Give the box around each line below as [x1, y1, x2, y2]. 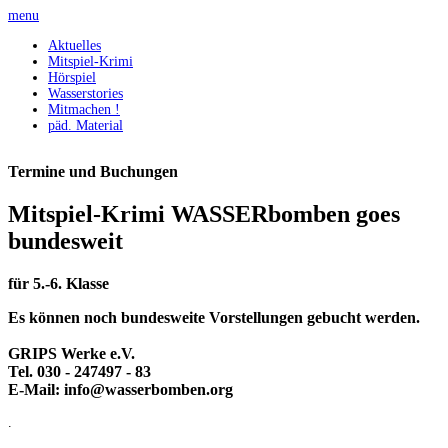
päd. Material [48, 117, 123, 133]
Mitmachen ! [48, 101, 120, 117]
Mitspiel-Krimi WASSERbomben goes [8, 200, 400, 227]
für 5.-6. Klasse [8, 274, 109, 292]
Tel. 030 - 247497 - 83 [8, 362, 151, 380]
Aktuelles [48, 37, 101, 53]
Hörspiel [48, 69, 96, 85]
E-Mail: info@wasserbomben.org [8, 380, 233, 398]
